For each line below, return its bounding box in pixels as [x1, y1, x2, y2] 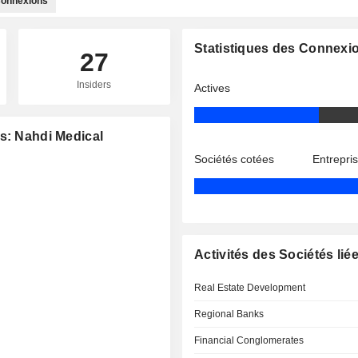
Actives [194, 82, 231, 94]
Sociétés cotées [194, 153, 275, 165]
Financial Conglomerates [194, 335, 304, 346]
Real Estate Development [194, 282, 306, 293]
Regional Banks [194, 308, 265, 320]
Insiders [77, 79, 112, 90]
